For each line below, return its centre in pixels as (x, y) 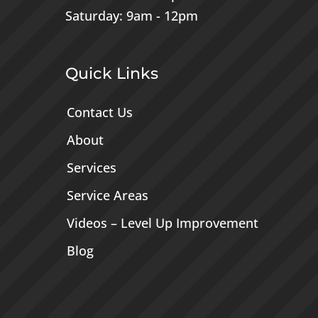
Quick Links (111, 74)
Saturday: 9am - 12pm (131, 16)
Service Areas (107, 196)
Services (91, 168)
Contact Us (99, 113)
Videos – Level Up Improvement (162, 223)
